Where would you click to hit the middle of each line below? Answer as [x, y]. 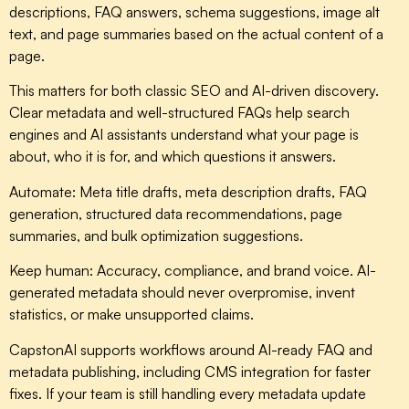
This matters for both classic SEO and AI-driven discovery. [194, 91]
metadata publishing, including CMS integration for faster [190, 371]
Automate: [42, 191]
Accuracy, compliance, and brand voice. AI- [235, 271]
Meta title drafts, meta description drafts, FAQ [221, 191]
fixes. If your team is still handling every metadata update [188, 393]
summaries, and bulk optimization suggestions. [156, 235]
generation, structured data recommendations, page [176, 213]
